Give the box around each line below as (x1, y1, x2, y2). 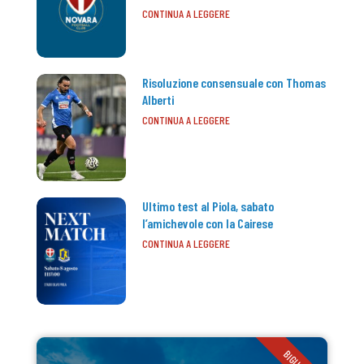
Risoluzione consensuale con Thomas (142, 74, 326, 90)
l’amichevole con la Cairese (142, 214, 273, 231)
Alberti (142, 91, 174, 107)
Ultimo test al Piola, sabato (142, 197, 274, 214)
